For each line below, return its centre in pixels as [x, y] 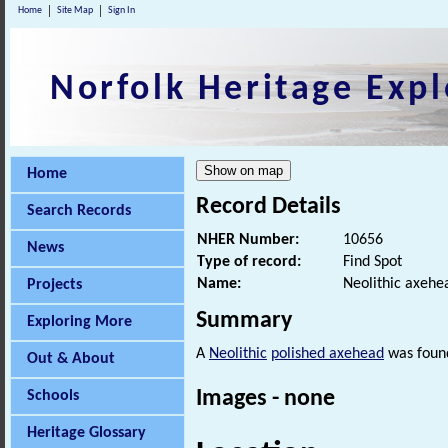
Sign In [121, 10]
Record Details [268, 207]
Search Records [79, 211]
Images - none [265, 399]
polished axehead [327, 354]
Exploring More [79, 322]
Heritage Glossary [86, 433]
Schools [53, 396]
